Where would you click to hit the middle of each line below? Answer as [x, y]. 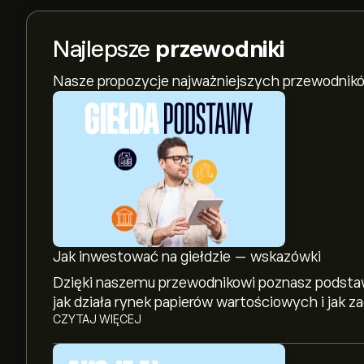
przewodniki [220, 49]
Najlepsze [104, 49]
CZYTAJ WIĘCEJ [97, 319]
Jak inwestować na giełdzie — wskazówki [187, 257]
